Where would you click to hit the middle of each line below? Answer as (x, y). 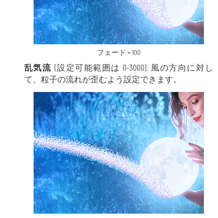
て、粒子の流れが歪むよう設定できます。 (103, 80)
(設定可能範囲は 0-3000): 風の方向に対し (132, 68)
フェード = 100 (119, 53)
